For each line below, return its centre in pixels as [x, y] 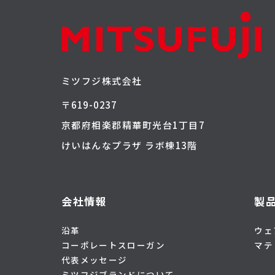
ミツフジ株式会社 [102, 81]
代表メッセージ [95, 260]
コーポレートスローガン [113, 245]
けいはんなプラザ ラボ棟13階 [130, 145]
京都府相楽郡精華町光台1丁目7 [133, 125]
